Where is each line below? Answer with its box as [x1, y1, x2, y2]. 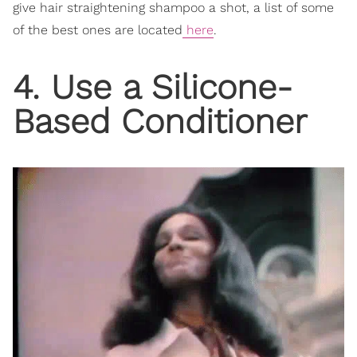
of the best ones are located [13, 22, 182, 38]
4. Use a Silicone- [13, 66, 292, 107]
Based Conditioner [13, 100, 307, 141]
